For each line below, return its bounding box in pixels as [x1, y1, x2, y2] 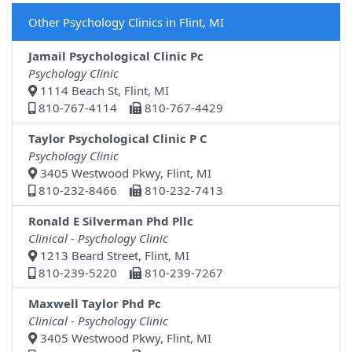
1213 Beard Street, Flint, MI [37, 247, 189, 264]
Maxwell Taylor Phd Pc [28, 295, 161, 312]
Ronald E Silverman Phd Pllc [28, 213, 193, 229]
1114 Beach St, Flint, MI [37, 82, 169, 99]
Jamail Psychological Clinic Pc [28, 48, 203, 64]
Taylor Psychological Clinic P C [28, 130, 207, 147]
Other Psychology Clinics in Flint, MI [28, 14, 224, 31]
